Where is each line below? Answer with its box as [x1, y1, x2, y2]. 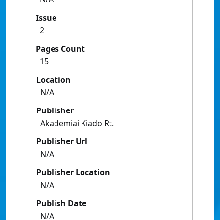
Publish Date [36, 198, 86, 209]
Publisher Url [36, 136, 87, 147]
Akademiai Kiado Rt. [40, 118, 114, 129]
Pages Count [36, 43, 85, 55]
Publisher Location [36, 167, 110, 178]
